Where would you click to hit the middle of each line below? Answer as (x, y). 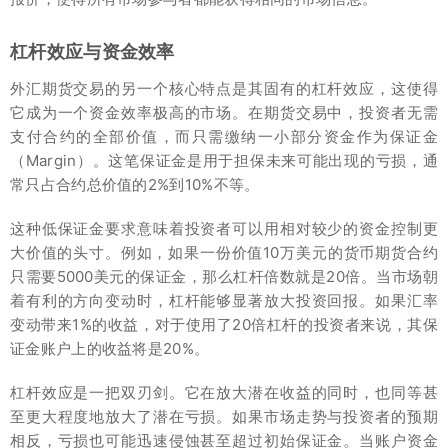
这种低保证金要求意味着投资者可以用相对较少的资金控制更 (224, 228)
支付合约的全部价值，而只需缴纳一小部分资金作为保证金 (224, 136)
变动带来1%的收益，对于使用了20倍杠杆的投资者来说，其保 (224, 324)
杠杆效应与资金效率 (92, 51)
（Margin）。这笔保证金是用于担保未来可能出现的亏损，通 (224, 160)
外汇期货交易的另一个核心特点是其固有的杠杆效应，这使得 (224, 88)
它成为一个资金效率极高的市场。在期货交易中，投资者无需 (224, 112)
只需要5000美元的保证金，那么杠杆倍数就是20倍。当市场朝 (224, 276)
